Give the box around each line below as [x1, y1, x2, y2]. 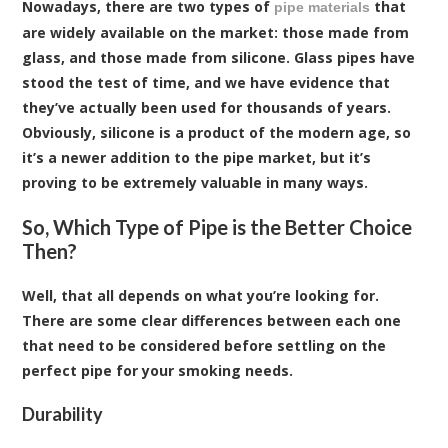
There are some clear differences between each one [22, 310, 402, 330]
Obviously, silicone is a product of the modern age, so [22, 122, 412, 142]
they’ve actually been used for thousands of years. [22, 97, 392, 117]
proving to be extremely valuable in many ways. [22, 172, 369, 192]
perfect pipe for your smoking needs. [22, 360, 294, 380]
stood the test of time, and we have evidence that [22, 72, 391, 92]
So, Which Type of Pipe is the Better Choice [22, 214, 413, 239]
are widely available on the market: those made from [22, 22, 410, 42]
